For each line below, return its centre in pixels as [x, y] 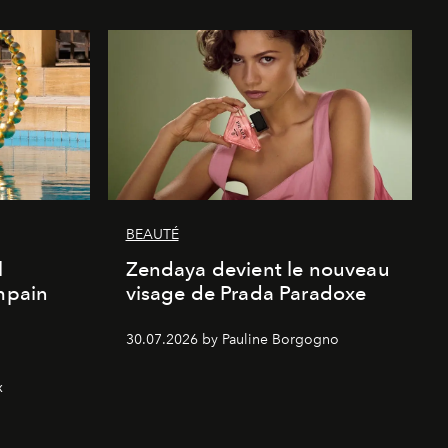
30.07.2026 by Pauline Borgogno [232, 340]
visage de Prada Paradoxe [246, 293]
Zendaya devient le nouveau [257, 269]
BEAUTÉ [152, 235]
